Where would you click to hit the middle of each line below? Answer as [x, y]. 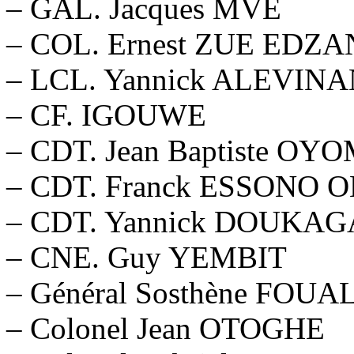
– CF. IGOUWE [106, 115]
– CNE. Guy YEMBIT [147, 257]
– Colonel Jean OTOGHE [166, 328]
